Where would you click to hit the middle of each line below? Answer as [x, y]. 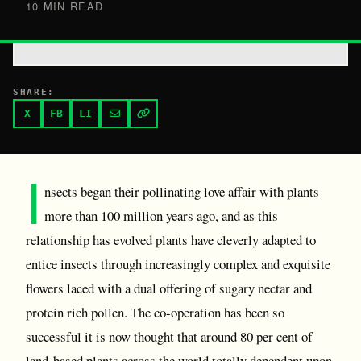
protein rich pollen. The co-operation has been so [155, 312]
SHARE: [34, 92]
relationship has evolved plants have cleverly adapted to [171, 240]
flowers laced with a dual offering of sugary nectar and [169, 288]
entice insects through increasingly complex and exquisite [178, 264]
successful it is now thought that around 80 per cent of [169, 336]
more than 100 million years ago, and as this [162, 216]
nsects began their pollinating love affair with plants [182, 191]
